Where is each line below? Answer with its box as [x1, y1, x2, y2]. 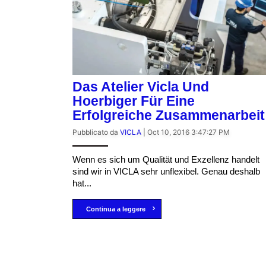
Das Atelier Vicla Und [72, 79, 209, 95]
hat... [72, 178, 91, 189]
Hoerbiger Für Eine [72, 93, 195, 109]
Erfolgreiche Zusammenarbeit [72, 107, 265, 123]
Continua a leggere [85, 205, 145, 213]
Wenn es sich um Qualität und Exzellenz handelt [72, 154, 259, 165]
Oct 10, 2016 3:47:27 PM [147, 128, 230, 137]
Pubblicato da [72, 128, 120, 137]
